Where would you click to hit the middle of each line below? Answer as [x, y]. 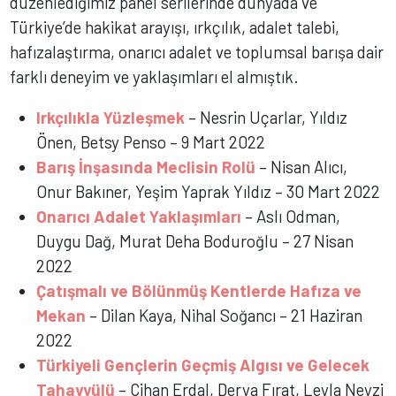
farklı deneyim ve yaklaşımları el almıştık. [155, 76]
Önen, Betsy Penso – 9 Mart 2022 [151, 142]
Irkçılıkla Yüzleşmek [111, 118]
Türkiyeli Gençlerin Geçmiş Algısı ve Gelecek [203, 365]
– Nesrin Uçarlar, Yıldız [267, 118]
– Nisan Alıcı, [302, 167]
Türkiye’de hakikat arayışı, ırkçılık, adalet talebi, [175, 27]
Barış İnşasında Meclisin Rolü [146, 167]
